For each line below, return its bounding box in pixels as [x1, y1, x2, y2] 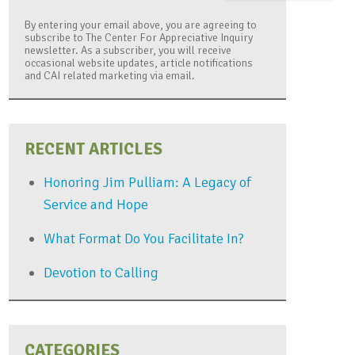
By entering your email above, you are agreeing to [25, 18, 257, 32]
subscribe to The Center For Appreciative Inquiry [25, 31, 253, 44]
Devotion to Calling [44, 264, 158, 281]
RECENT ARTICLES [25, 139, 162, 159]
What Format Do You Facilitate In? [44, 230, 244, 247]
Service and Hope [44, 196, 148, 213]
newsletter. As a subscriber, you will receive [25, 44, 231, 57]
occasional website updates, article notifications [25, 56, 253, 70]
